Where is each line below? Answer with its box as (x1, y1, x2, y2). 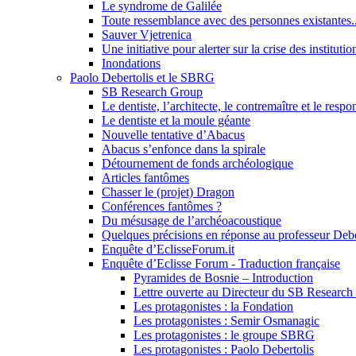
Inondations (102, 56, 161, 70)
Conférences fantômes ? (102, 199, 222, 213)
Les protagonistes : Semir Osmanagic (133, 313, 319, 327)
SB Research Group (102, 84, 203, 99)
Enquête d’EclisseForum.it (102, 242, 234, 256)
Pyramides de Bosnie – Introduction (133, 270, 313, 284)
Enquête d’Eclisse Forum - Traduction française (102, 256, 340, 270)
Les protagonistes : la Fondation (133, 299, 293, 313)
